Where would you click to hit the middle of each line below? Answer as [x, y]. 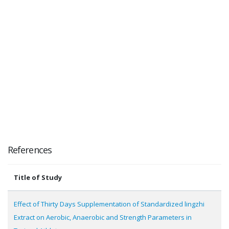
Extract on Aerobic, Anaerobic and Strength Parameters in [103, 217]
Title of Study [38, 177]
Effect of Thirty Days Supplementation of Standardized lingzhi [109, 204]
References [30, 150]
